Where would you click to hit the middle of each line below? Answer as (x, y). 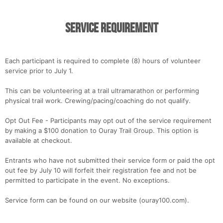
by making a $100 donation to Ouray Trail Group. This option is (102, 131)
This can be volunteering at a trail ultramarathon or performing (102, 91)
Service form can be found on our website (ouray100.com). (97, 200)
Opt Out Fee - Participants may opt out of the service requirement (108, 121)
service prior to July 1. (39, 71)
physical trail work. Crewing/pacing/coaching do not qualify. (98, 101)
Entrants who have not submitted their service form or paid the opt (110, 161)
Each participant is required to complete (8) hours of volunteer (103, 61)
